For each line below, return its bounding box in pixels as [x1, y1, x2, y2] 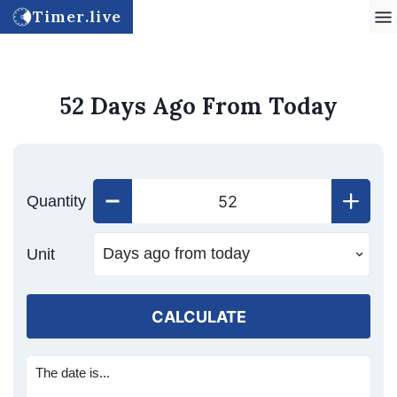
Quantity [27, 192, 86, 210]
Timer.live [32, 6, 122, 27]
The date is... [35, 365, 110, 380]
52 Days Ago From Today [59, 91, 338, 121]
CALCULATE [151, 307, 246, 326]
